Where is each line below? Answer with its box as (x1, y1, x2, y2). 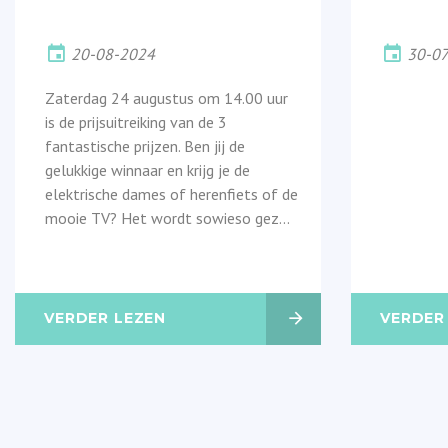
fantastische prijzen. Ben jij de (45, 135, 245, 156)
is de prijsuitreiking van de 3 (45, 111, 227, 132)
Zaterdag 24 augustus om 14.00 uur (45, 87, 288, 108)
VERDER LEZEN (44, 308, 167, 327)
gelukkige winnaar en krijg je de (45, 159, 250, 180)
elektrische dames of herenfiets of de (45, 183, 298, 204)
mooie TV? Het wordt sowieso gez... (45, 207, 290, 228)
